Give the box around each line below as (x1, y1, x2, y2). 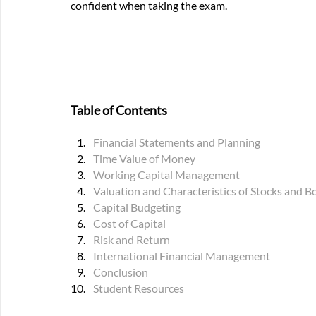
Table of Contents (71, 102, 167, 119)
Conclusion (93, 265, 148, 279)
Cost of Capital (93, 217, 166, 231)
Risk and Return (93, 233, 170, 247)
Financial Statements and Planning (93, 135, 260, 150)
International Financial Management (93, 249, 270, 263)
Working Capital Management (93, 168, 240, 182)
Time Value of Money (93, 152, 195, 166)
